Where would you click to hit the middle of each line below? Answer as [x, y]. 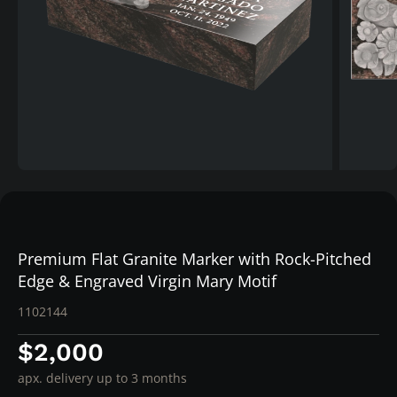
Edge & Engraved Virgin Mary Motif [147, 281]
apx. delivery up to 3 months [102, 378]
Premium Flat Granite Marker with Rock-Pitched [195, 259]
